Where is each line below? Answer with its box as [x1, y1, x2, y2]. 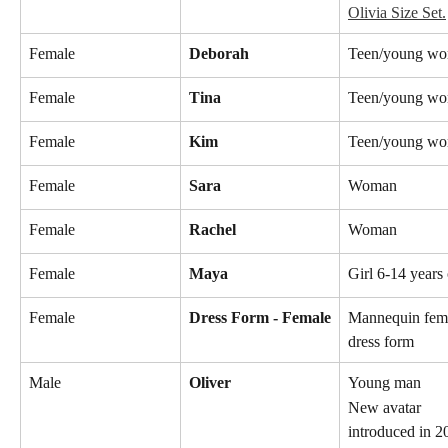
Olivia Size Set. [348, 4, 446, 22]
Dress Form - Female [189, 309, 331, 327]
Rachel [189, 221, 236, 239]
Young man [348, 374, 421, 392]
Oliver [189, 374, 231, 392]
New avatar [348, 398, 425, 416]
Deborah [189, 45, 249, 63]
